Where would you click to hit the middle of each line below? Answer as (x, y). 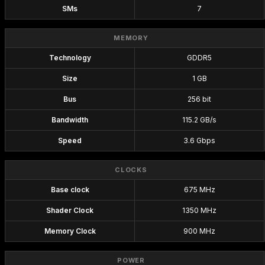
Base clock (70, 190)
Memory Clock (70, 231)
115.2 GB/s (199, 120)
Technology (70, 58)
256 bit (199, 99)
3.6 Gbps (199, 140)
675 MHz (199, 190)
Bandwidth (70, 120)
